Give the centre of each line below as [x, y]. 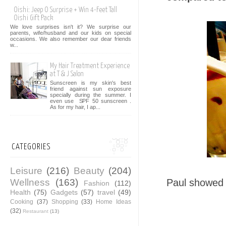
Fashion [97, 183]
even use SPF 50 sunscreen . [91, 101]
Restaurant [36, 211]
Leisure [26, 171]
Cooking [22, 202]
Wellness [30, 182]
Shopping [65, 202]
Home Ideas [114, 202]
